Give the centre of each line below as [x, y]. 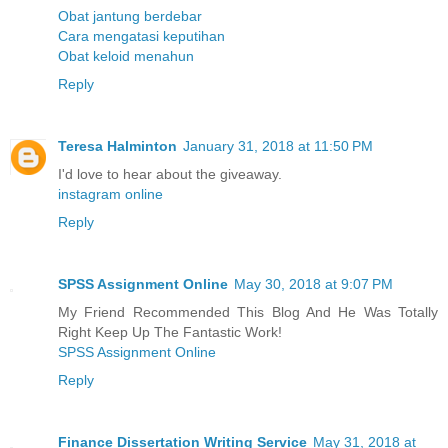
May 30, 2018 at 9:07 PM [313, 284]
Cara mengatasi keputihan [141, 36]
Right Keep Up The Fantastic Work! [170, 332]
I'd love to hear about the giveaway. [170, 174]
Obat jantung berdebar [130, 16]
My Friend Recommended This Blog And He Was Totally [248, 312]
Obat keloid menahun [126, 56]
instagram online [110, 194]
